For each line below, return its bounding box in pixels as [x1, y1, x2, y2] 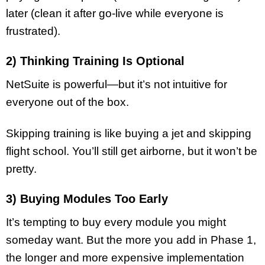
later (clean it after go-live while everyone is [6, 7, 224, 20]
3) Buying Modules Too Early [6, 192, 168, 205]
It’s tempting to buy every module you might [6, 215, 226, 228]
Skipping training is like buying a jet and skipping [6, 127, 251, 140]
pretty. [6, 162, 37, 175]
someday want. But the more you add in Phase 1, [6, 233, 256, 246]
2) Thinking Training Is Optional [6, 54, 185, 68]
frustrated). [6, 25, 60, 38]
